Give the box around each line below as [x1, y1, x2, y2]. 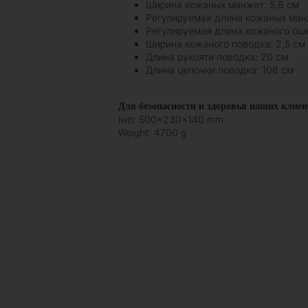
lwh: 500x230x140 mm [118, 113, 223, 126]
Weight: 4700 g [118, 126, 186, 139]
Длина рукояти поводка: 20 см [146, 51, 288, 63]
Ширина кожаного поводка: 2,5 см [146, 38, 305, 50]
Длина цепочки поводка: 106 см [146, 64, 294, 76]
